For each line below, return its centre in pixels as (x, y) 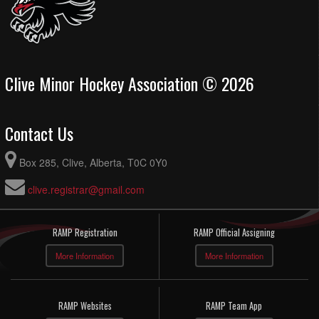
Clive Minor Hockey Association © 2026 (130, 84)
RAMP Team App (234, 306)
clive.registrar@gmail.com (86, 190)
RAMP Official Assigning (234, 233)
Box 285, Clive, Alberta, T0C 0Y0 (93, 163)
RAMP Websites (85, 306)
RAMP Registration (85, 233)
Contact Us (39, 134)
